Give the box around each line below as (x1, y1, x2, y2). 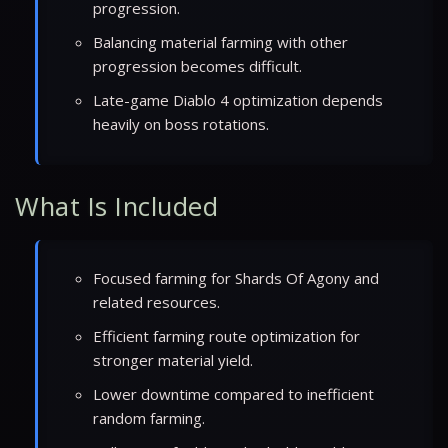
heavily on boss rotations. (93, 113, 269, 134)
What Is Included (15, 188, 219, 224)
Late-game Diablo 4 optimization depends (93, 89, 383, 110)
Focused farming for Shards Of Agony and (93, 267, 379, 288)
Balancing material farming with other (93, 31, 348, 52)
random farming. (93, 407, 205, 428)
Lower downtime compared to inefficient (93, 383, 374, 404)
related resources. (93, 291, 220, 312)
